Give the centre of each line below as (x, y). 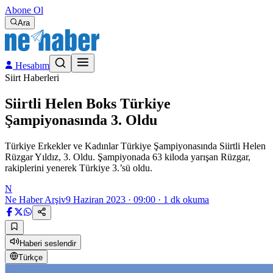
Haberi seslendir (48, 243)
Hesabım (31, 66)
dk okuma (189, 199)
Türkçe (30, 257)
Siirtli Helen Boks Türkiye (88, 103)
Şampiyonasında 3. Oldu (81, 120)
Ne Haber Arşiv (35, 199)
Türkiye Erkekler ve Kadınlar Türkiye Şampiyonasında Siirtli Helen (135, 146)
